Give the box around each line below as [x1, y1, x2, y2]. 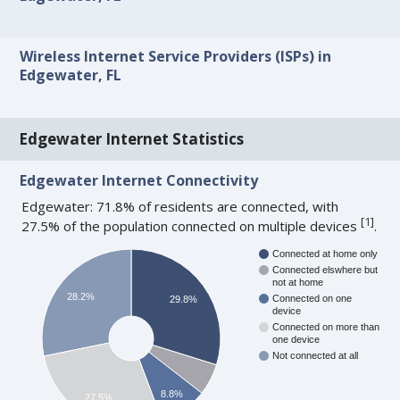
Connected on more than [272, 321, 380, 332]
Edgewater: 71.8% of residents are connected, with [21, 196, 339, 215]
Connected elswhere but [272, 263, 379, 275]
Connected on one [272, 292, 353, 304]
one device [272, 333, 321, 345]
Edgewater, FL [20, 65, 122, 86]
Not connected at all [272, 349, 359, 361]
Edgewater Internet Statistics [19, 128, 245, 149]
